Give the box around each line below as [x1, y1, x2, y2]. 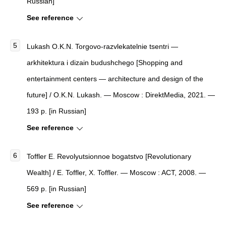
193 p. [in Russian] [27, 106, 86, 115]
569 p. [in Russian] [27, 184, 86, 193]
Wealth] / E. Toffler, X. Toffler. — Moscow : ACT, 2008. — [27, 168, 206, 177]
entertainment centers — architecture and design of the [27, 74, 203, 83]
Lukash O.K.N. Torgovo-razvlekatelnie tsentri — [27, 42, 178, 50]
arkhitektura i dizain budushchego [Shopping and [27, 58, 183, 67]
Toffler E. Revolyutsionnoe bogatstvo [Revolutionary [27, 152, 191, 160]
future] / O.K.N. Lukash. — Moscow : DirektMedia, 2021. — [27, 90, 215, 99]
